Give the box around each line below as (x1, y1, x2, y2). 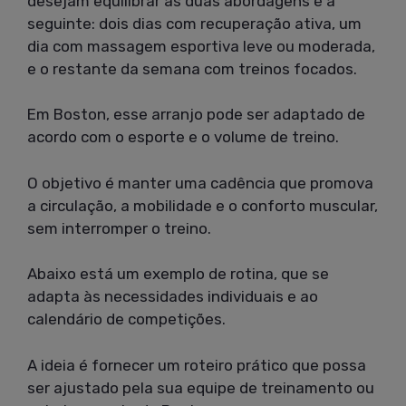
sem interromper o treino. (27, 218, 211, 237)
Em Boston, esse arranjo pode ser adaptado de (27, 105, 365, 124)
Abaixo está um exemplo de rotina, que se (27, 265, 329, 284)
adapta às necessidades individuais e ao (27, 287, 318, 306)
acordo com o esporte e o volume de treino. (27, 128, 339, 147)
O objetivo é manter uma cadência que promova (27, 173, 373, 192)
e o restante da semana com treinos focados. (27, 59, 357, 78)
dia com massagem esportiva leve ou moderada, (27, 36, 375, 55)
